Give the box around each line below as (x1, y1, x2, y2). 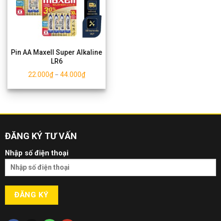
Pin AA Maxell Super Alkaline (11, 48, 102, 57)
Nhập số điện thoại (4, 148, 69, 157)
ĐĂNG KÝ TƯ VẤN (4, 130, 77, 141)
